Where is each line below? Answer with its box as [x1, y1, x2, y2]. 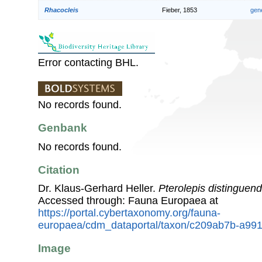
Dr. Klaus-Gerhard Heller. [38, 182, 158, 195]
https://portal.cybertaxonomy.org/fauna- [38, 207, 220, 219]
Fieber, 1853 [162, 6, 197, 13]
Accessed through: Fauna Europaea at [38, 195, 218, 207]
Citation [38, 163, 80, 176]
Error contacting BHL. [38, 56, 139, 68]
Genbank [38, 122, 87, 135]
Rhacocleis [44, 6, 78, 13]
